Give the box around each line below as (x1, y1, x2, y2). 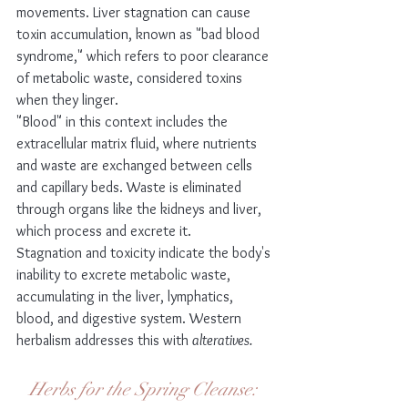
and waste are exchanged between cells (16, 157, 256, 175)
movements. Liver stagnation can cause (16, 4, 254, 22)
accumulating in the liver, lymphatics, (16, 288, 237, 306)
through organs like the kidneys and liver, (16, 200, 265, 219)
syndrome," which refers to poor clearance (16, 47, 272, 66)
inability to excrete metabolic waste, (16, 266, 234, 284)
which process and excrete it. (16, 222, 191, 240)
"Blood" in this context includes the (16, 113, 231, 131)
